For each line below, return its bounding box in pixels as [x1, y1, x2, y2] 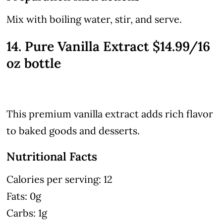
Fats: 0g [6, 189, 42, 202]
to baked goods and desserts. [6, 124, 140, 137]
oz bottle [6, 54, 61, 71]
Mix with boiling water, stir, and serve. [6, 12, 182, 25]
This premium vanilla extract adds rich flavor [6, 107, 214, 120]
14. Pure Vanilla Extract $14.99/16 [6, 37, 211, 55]
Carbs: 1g [6, 206, 48, 219]
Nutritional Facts [6, 149, 98, 164]
